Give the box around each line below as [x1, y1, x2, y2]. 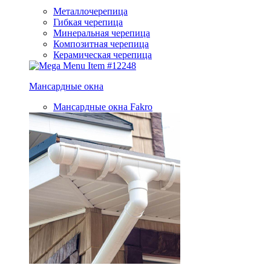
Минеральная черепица [53, 28, 150, 39]
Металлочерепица [53, 6, 128, 17]
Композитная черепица [53, 39, 149, 50]
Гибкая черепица [53, 17, 123, 28]
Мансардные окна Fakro [53, 102, 152, 113]
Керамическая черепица [53, 50, 152, 60]
